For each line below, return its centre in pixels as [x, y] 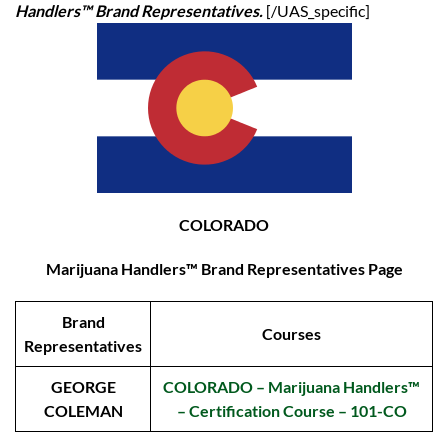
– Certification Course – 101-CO [291, 410]
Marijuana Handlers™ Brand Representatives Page [224, 268]
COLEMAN [83, 410]
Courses [291, 333]
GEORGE [83, 386]
